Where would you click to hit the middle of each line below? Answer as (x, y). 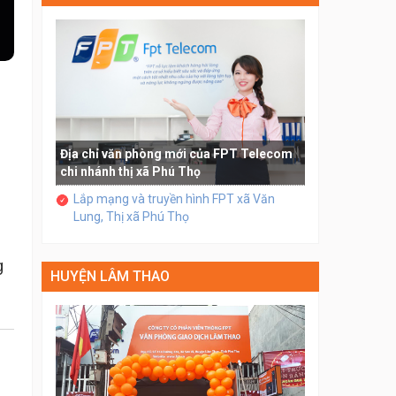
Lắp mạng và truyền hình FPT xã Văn (174, 199)
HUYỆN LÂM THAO (110, 277)
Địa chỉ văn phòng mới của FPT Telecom (176, 154)
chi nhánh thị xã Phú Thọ (130, 172)
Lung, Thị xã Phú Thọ (131, 217)
